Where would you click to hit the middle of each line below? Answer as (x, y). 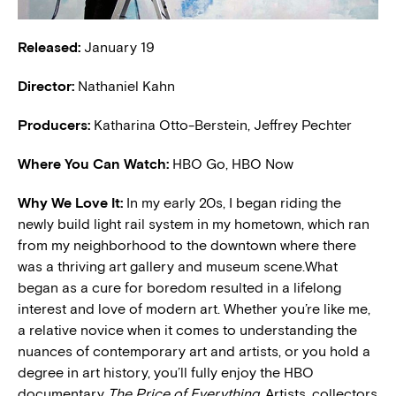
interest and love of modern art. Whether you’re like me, (194, 309)
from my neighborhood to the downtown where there (187, 246)
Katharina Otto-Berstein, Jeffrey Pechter (221, 126)
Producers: (54, 126)
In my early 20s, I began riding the (234, 203)
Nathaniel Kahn (125, 87)
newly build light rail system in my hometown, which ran (194, 225)
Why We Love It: (72, 203)
